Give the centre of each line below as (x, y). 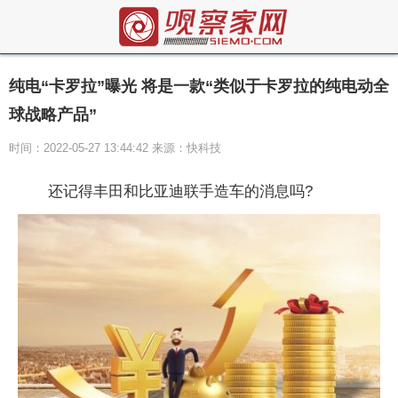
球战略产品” (53, 115)
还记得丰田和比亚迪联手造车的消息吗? (180, 191)
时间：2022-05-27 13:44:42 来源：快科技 (115, 148)
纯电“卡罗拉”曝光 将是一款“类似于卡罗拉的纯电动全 (199, 86)
